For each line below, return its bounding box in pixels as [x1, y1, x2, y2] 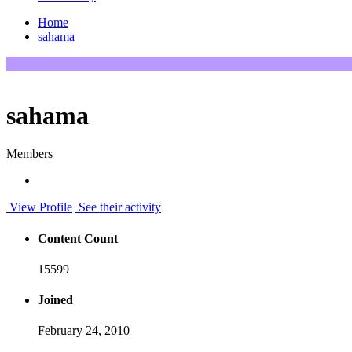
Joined [38, 293, 73, 307]
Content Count [38, 231, 118, 245]
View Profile [6, 200, 72, 214]
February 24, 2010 [38, 324, 130, 338]
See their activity [75, 200, 161, 214]
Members [6, 147, 53, 161]
